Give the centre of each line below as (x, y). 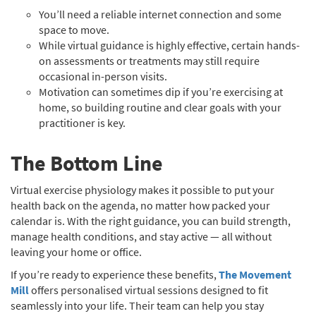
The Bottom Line (87, 163)
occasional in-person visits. (103, 76)
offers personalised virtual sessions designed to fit (148, 290)
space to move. (74, 30)
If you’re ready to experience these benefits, (115, 274)
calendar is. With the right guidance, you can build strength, (151, 221)
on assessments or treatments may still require (149, 61)
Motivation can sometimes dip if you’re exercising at (161, 92)
